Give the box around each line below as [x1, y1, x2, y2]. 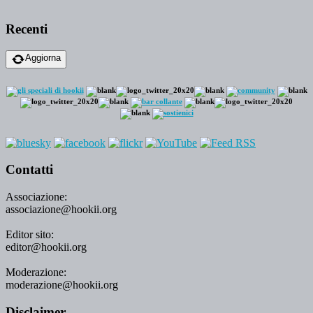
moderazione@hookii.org [6, 278, 118, 291]
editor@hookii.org [6, 240, 87, 253]
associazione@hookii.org [6, 203, 117, 215]
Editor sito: [6, 228, 54, 240]
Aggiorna [25, 52, 61, 63]
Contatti [6, 162, 53, 177]
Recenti [6, 21, 48, 36]
